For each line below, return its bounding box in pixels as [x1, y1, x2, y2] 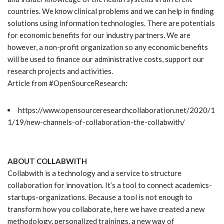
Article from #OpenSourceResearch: [7, 78, 127, 87]
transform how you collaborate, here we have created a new [7, 204, 204, 213]
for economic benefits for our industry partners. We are [7, 30, 190, 39]
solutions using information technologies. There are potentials [7, 18, 215, 27]
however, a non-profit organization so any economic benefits [7, 42, 208, 51]
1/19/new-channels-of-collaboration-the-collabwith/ [7, 117, 185, 126]
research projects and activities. [7, 66, 113, 75]
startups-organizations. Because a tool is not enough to [7, 192, 192, 201]
